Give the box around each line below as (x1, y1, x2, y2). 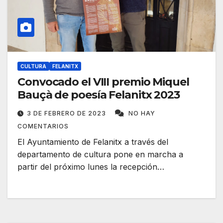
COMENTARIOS (17, 122, 69, 130)
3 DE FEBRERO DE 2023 (27, 110, 108, 117)
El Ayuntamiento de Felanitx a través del (17, 137, 168, 147)
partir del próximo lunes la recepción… (17, 162, 164, 172)
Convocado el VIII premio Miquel (17, 75, 189, 89)
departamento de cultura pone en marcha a (17, 149, 183, 160)
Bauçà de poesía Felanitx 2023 (17, 88, 180, 102)
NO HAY (128, 110, 155, 117)
